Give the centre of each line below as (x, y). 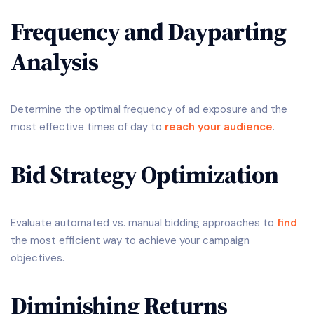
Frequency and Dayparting (148, 31)
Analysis (54, 61)
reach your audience (219, 127)
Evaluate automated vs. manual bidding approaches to (144, 223)
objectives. (37, 258)
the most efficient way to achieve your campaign (130, 240)
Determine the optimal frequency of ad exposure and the (149, 109)
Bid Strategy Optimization (144, 175)
